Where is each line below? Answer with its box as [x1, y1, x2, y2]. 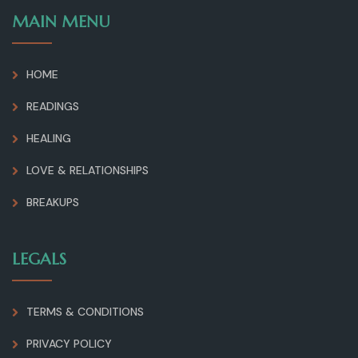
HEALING [26, 130, 71, 145]
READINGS [26, 98, 79, 113]
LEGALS [12, 249, 66, 269]
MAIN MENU [12, 11, 110, 32]
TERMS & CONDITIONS [26, 304, 144, 319]
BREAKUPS [26, 194, 79, 209]
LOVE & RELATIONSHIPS [26, 162, 149, 177]
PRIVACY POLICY [26, 336, 112, 351]
